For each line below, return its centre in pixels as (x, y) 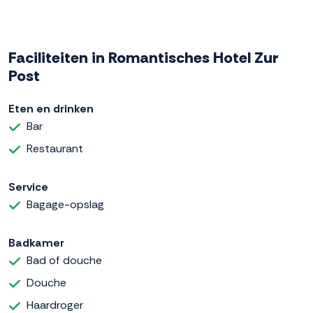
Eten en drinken (51, 109)
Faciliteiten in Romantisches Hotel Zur (144, 58)
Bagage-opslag (65, 205)
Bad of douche (64, 261)
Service (28, 187)
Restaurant (55, 149)
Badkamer (36, 243)
